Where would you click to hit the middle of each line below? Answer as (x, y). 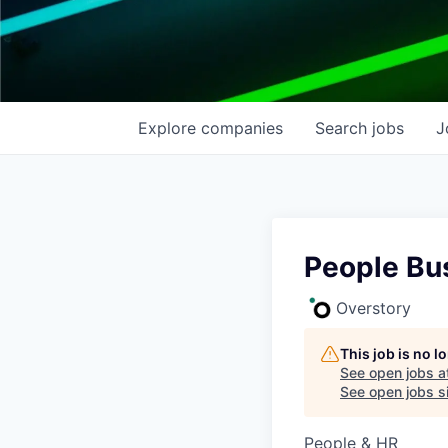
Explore (169, 128)
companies (242, 128)
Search (343, 128)
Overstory (373, 308)
